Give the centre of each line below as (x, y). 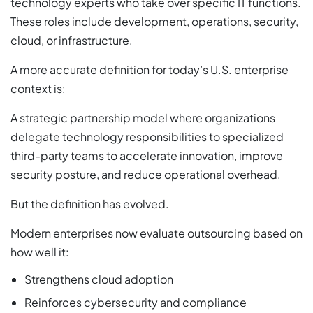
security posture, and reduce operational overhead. (146, 174)
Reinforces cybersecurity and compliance (136, 302)
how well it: (40, 252)
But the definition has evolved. (90, 203)
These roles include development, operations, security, (154, 21)
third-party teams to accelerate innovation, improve (147, 155)
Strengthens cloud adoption (99, 279)
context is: (38, 88)
